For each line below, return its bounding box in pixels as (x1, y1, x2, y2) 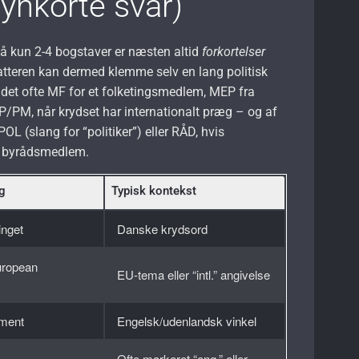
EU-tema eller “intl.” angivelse (117, 265, 271, 283)
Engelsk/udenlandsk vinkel (117, 312, 257, 329)
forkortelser (202, 43, 266, 59)
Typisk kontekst (111, 183, 197, 198)
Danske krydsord (117, 220, 208, 237)
